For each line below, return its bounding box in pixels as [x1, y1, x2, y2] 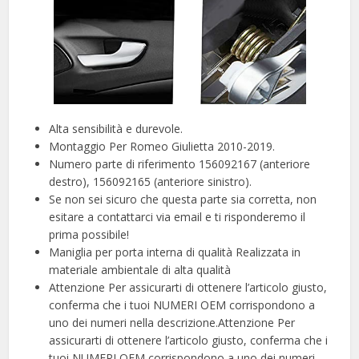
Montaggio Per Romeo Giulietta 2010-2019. [49, 138, 276, 154]
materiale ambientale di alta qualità [49, 261, 232, 277]
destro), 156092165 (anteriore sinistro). [49, 173, 252, 189]
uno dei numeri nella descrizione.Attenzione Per [49, 314, 296, 330]
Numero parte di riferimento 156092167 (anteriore [49, 155, 311, 171]
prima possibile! [49, 226, 130, 242]
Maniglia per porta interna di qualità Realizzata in [49, 244, 301, 260]
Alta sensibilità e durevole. [49, 120, 184, 136]
